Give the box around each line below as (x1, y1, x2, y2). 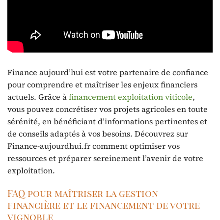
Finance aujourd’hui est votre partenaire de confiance (7, 66, 208, 78)
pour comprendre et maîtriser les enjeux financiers (7, 79, 197, 90)
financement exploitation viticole (69, 91, 192, 102)
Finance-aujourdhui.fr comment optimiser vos (7, 140, 180, 151)
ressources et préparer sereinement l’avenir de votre (7, 152, 203, 164)
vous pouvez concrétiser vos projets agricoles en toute (7, 103, 208, 114)
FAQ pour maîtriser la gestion (7, 186, 158, 199)
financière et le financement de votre (7, 198, 200, 211)
